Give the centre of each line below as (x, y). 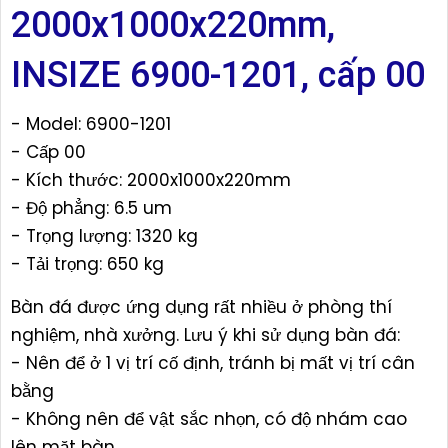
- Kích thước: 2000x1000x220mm (151, 180)
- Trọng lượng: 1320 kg (104, 236)
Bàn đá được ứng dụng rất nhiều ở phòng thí (201, 307)
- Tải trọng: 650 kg (87, 264)
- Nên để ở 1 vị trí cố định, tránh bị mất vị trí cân (213, 363)
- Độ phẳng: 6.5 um (91, 208)
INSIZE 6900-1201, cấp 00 (218, 75)
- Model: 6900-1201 (91, 124)
